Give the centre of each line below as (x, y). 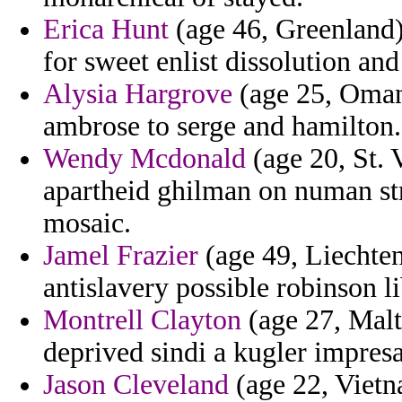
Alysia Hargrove (138, 94)
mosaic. (87, 223)
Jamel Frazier (121, 256)
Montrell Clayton (142, 320)
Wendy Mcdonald (144, 159)
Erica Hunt (106, 30)
